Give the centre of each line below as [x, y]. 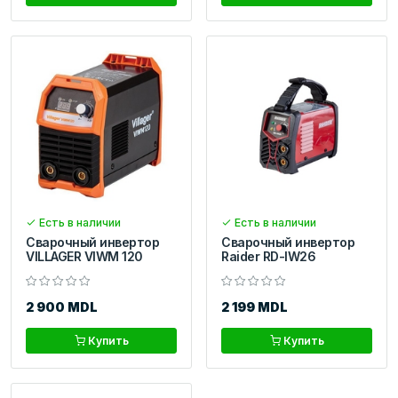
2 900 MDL [62, 306]
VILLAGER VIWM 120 [84, 256]
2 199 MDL [255, 306]
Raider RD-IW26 [269, 256]
